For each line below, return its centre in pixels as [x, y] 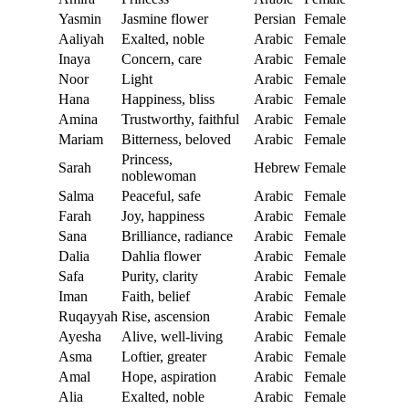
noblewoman [159, 175]
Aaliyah [81, 38]
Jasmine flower [165, 18]
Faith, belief [156, 296]
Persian [275, 18]
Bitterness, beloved [176, 139]
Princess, [147, 159]
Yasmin [80, 18]
